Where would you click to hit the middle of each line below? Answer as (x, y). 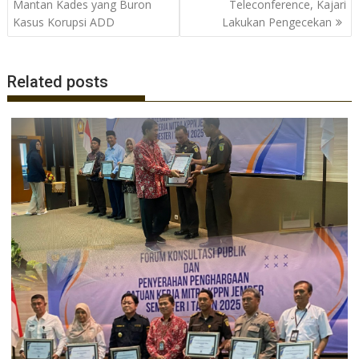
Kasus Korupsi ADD (64, 22)
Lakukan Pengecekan (276, 22)
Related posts (58, 82)
